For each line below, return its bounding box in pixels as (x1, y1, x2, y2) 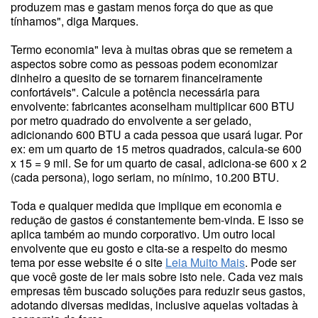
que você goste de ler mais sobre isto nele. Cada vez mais (11, 268, 303, 285)
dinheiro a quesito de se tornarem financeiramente (11, 70, 263, 86)
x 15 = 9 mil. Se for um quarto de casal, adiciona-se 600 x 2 (11, 155, 307, 171)
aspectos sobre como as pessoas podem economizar (11, 55, 278, 72)
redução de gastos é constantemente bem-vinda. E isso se (11, 212, 304, 228)
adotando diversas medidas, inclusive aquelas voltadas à (11, 297, 298, 313)
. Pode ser (245, 254, 296, 270)
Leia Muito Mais (165, 254, 245, 270)
